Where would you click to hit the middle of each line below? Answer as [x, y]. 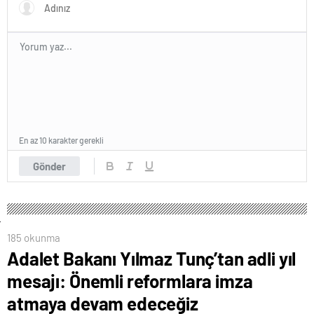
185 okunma [34, 237]
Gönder [49, 166]
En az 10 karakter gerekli [61, 141]
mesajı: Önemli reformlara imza [130, 280]
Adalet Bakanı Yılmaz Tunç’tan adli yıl [152, 258]
